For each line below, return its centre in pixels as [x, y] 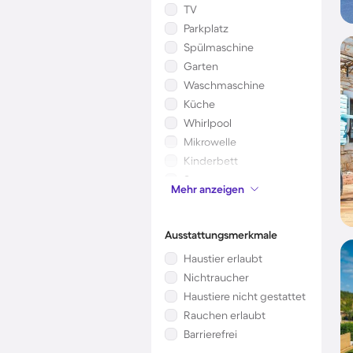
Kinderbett [211, 161]
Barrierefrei [210, 334]
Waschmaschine [224, 85]
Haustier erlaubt [223, 258]
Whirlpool [208, 123]
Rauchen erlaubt [225, 315]
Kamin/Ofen [214, 199]
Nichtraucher [216, 277]
